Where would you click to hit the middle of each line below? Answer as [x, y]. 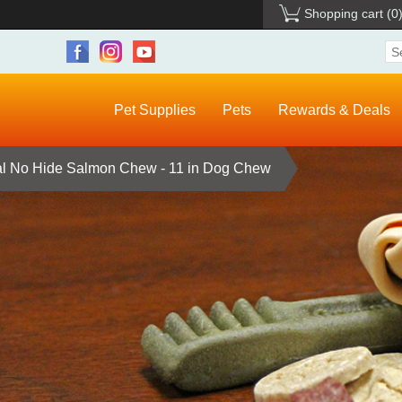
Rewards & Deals [334, 110]
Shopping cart [344, 13]
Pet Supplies [155, 110]
